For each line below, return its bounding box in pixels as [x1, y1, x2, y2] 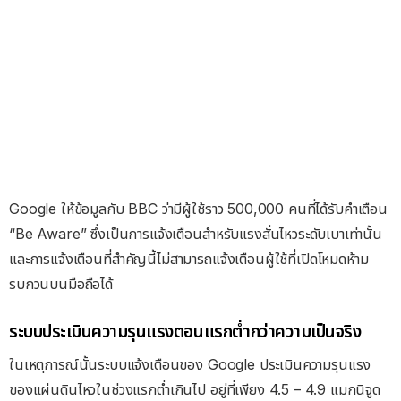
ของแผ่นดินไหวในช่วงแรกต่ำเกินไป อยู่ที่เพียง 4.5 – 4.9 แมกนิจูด [9, 380, 380, 399]
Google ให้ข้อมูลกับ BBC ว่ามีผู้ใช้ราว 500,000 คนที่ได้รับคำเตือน [9, 200, 388, 218]
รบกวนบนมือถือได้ [9, 275, 113, 294]
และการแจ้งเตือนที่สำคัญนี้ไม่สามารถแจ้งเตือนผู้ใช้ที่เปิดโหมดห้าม [9, 250, 369, 269]
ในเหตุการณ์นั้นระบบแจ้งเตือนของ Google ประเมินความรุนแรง [9, 355, 371, 374]
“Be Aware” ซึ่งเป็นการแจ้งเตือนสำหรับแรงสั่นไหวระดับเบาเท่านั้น [9, 225, 382, 243]
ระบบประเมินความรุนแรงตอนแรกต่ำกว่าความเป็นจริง [9, 320, 362, 342]
